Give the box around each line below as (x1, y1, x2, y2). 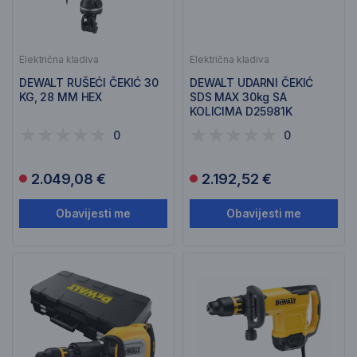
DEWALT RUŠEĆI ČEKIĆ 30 (19, 76, 159, 89)
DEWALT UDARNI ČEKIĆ (190, 76, 314, 89)
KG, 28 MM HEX (19, 90, 103, 104)
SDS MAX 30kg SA (190, 90, 287, 104)
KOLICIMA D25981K (190, 104, 292, 118)
